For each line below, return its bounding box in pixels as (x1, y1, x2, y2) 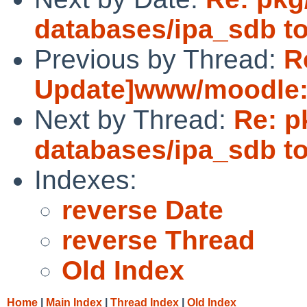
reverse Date (62, 195, 223, 225)
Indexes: (34, 164, 137, 195)
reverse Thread (62, 225, 255, 255)
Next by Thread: (34, 104, 234, 134)
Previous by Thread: (34, 44, 284, 74)
